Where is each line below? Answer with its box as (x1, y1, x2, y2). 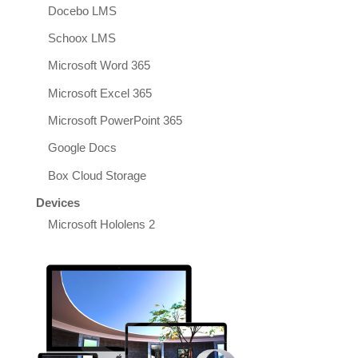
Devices (35, 197, 80, 210)
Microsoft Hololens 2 (47, 218, 155, 232)
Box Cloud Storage (47, 169, 146, 182)
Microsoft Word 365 (47, 59, 150, 73)
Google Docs (47, 141, 117, 155)
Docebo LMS (47, 4, 117, 18)
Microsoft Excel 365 (47, 86, 152, 100)
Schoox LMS (47, 32, 116, 46)
